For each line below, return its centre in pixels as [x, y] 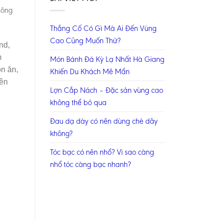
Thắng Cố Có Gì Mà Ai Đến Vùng [103, 28]
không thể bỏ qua [78, 102]
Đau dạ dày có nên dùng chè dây [104, 121]
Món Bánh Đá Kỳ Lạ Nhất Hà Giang [107, 59]
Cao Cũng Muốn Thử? [85, 40]
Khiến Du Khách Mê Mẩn [90, 71]
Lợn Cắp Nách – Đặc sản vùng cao [107, 90]
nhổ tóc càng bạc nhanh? [91, 164]
